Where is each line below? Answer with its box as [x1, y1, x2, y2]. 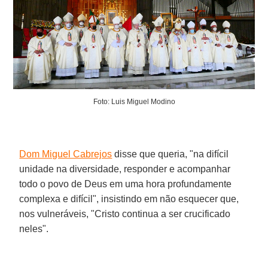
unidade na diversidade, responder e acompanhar [19, 163, 231, 174]
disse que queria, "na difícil [112, 148, 229, 159]
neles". [19, 223, 49, 234]
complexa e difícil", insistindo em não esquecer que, [19, 193, 239, 204]
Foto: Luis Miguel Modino [93, 97, 175, 106]
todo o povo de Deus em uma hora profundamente [19, 178, 232, 189]
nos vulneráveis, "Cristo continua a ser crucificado [19, 208, 231, 219]
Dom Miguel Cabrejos [19, 148, 112, 159]
